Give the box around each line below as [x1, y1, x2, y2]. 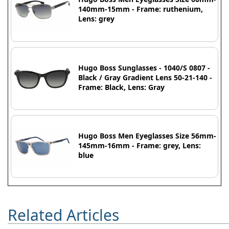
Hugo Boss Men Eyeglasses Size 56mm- [78, 130, 217, 141]
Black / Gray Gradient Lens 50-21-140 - [78, 72, 213, 82]
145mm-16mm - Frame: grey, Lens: [78, 140, 201, 150]
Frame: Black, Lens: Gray [78, 82, 165, 92]
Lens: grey [78, 14, 115, 24]
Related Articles [8, 204, 119, 225]
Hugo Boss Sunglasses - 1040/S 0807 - [78, 62, 211, 73]
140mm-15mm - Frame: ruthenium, [78, 4, 203, 14]
